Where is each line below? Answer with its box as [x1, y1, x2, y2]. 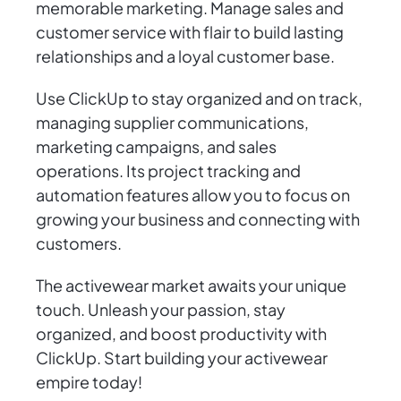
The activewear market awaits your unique [36, 275, 346, 296]
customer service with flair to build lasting [36, 21, 344, 43]
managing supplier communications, [36, 112, 309, 133]
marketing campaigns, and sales [36, 136, 277, 158]
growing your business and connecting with [36, 209, 360, 230]
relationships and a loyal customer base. [36, 46, 335, 67]
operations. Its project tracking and [36, 160, 301, 182]
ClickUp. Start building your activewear [36, 347, 328, 369]
